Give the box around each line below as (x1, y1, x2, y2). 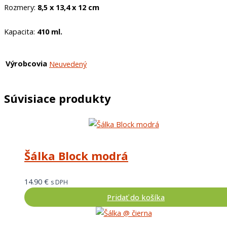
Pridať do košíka (107, 192, 165, 202)
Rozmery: (4, 2, 37, 13)
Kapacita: (4, 26, 37, 37)
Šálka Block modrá (24, 148, 128, 163)
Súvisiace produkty (4, 91, 110, 106)
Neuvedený (49, 58, 87, 69)
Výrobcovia (6, 58, 47, 68)
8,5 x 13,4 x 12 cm (37, 2, 99, 13)
